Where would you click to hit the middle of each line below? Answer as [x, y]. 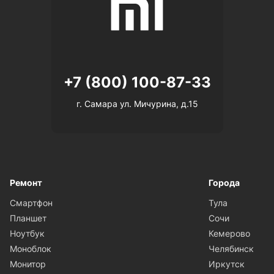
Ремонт [26, 182]
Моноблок [31, 248]
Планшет [28, 218]
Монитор [28, 264]
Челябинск [231, 248]
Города [224, 182]
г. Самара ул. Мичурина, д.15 [137, 103]
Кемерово [229, 233]
